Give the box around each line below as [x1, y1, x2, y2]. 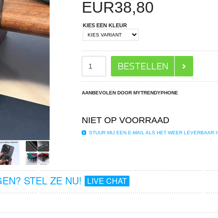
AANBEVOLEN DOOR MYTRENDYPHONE [82, 90, 179, 95]
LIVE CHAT [87, 175, 127, 187]
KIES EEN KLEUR [83, 22, 127, 28]
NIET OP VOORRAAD [82, 115, 170, 125]
